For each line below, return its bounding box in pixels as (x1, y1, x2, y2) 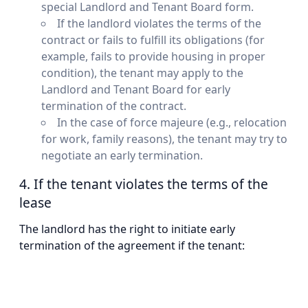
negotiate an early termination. (41, 148, 203, 164)
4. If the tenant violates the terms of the (19, 175, 268, 194)
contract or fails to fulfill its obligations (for (41, 32, 265, 48)
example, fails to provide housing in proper (41, 49, 265, 65)
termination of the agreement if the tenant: (19, 238, 245, 254)
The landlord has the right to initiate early (19, 221, 235, 237)
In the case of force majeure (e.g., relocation (57, 115, 287, 131)
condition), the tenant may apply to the (41, 65, 243, 81)
